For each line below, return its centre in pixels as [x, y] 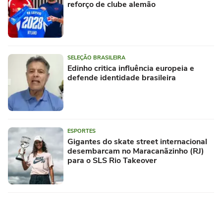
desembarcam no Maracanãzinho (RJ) [136, 151]
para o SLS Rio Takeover [112, 160]
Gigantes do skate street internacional [137, 141]
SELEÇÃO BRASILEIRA [96, 57]
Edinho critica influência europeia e [131, 68]
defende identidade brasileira [122, 78]
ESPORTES [82, 131]
